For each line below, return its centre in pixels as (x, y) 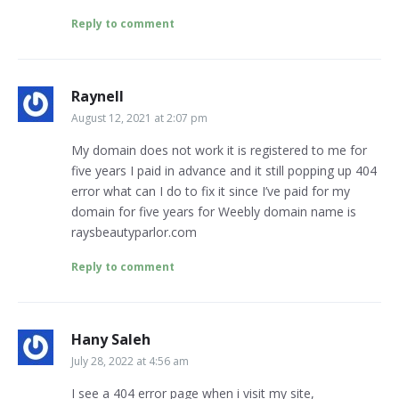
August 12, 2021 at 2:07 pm (139, 118)
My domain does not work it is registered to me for (219, 151)
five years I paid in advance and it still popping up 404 (224, 171)
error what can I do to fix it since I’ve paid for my (211, 191)
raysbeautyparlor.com (134, 232)
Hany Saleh (111, 340)
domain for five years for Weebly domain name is (214, 212)
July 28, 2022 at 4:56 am (130, 362)
